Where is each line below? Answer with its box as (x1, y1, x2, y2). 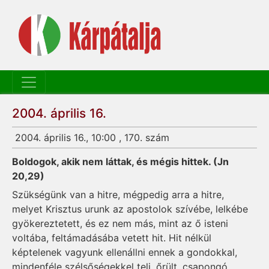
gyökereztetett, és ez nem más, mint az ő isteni (12, 217, 228, 230)
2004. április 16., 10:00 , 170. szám (15, 131, 169, 144)
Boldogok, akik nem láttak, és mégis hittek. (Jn (12, 156, 229, 168)
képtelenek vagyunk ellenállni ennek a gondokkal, (12, 246, 237, 259)
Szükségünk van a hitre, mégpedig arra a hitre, (12, 189, 224, 201)
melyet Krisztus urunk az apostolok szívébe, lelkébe (12, 203, 248, 216)
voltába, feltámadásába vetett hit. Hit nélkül (12, 232, 211, 244)
